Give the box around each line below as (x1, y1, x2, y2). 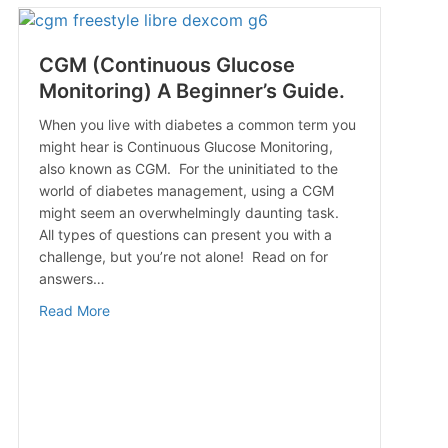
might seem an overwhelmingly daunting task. (38, 204, 343, 222)
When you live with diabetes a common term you (38, 116, 356, 134)
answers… (38, 270, 105, 288)
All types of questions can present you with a (38, 226, 332, 244)
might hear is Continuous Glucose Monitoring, (38, 138, 333, 156)
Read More (38, 302, 110, 320)
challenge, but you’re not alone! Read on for (38, 248, 328, 266)
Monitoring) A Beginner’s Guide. (38, 79, 345, 104)
